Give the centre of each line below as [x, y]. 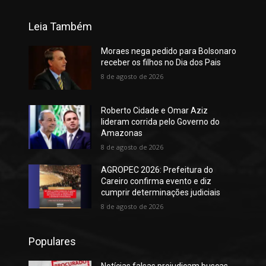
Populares [52, 241]
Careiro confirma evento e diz [156, 181]
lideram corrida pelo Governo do [160, 122]
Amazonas [121, 133]
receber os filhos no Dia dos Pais [161, 63]
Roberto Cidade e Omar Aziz [154, 110]
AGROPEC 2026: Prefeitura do [157, 170]
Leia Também [60, 27]
